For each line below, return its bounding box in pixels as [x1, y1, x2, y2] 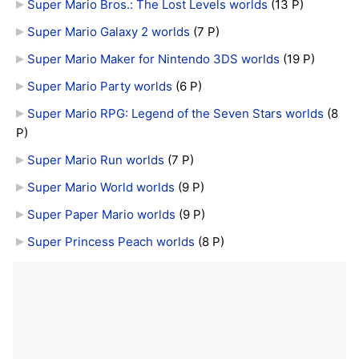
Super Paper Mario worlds [26, 207, 175, 223]
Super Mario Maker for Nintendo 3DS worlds [26, 51, 280, 67]
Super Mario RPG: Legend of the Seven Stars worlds [26, 106, 324, 122]
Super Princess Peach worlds [26, 234, 195, 250]
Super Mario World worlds [26, 179, 175, 196]
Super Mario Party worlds [26, 79, 172, 95]
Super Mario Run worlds [26, 152, 164, 168]
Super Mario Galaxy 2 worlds [26, 24, 190, 40]
